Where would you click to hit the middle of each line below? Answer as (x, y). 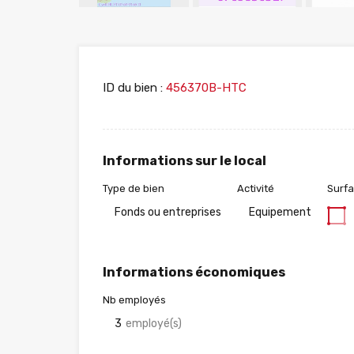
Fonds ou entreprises (168, 213)
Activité (256, 189)
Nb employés (134, 300)
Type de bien (134, 189)
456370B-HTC (205, 88)
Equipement (280, 213)
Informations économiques (194, 273)
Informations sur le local (185, 161)
